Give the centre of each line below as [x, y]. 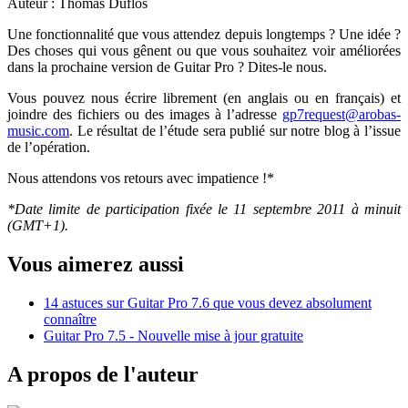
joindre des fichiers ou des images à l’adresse [145, 115]
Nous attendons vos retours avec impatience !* [141, 178]
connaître [70, 320]
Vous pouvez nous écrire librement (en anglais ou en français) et [204, 98]
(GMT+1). [38, 226]
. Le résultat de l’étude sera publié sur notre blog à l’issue [235, 131]
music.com [38, 131]
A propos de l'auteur [103, 375]
